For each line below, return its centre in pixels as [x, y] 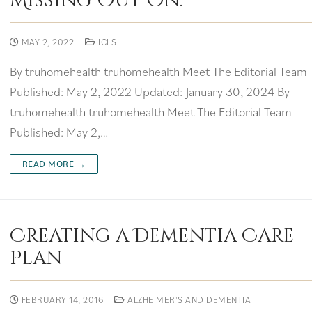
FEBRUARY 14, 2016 [62, 299]
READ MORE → [54, 163]
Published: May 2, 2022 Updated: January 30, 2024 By [149, 91]
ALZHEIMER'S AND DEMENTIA [188, 299]
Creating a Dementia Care [151, 236]
